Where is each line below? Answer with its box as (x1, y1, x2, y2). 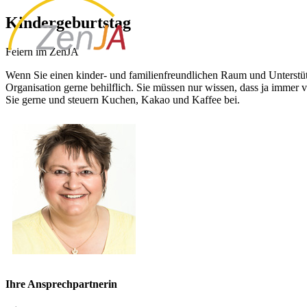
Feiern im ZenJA (5, 45, 79, 58)
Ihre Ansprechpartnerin (5, 278, 117, 291)
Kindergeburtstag (5, 13, 131, 32)
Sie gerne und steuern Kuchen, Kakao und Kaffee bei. (5, 93, 240, 106)
